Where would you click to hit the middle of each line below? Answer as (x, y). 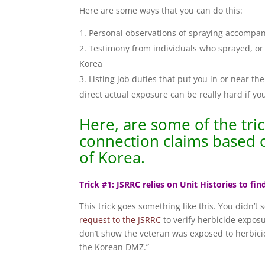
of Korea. (117, 157)
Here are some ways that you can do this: (161, 10)
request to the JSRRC (120, 220)
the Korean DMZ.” (114, 247)
